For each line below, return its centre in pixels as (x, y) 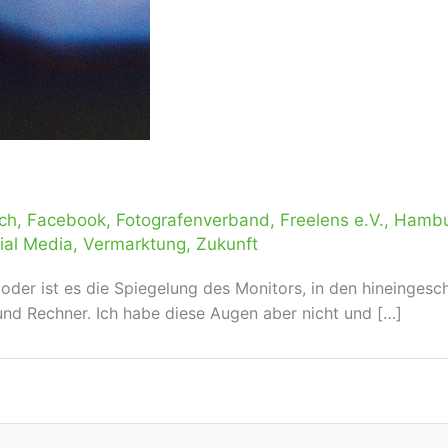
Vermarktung (134, 244)
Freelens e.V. (332, 220)
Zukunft (227, 244)
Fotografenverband (193, 220)
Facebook (66, 220)
